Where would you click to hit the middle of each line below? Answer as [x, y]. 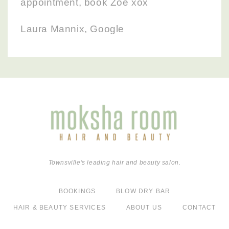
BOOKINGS [77, 191]
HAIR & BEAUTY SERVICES [60, 208]
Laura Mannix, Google [72, 29]
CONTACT [199, 208]
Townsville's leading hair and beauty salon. [114, 163]
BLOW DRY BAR [143, 191]
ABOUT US [144, 208]
